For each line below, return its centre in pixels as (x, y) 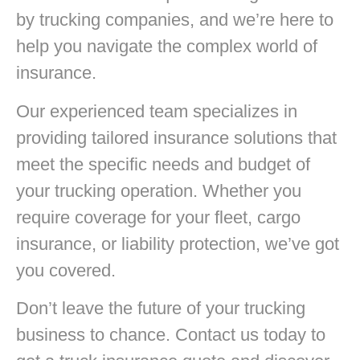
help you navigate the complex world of (167, 47)
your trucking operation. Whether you (159, 190)
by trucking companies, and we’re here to (175, 20)
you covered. (66, 270)
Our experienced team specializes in (157, 111)
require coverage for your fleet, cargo (158, 217)
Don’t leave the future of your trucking (161, 309)
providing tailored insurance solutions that (176, 137)
